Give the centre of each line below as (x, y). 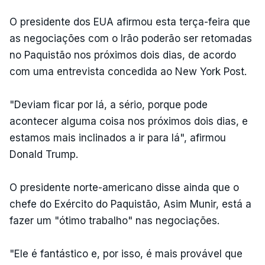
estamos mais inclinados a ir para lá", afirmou (118, 138)
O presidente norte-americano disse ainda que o (124, 188)
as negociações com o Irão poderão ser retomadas (131, 38)
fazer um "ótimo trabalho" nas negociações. (114, 221)
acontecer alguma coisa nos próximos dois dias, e (129, 121)
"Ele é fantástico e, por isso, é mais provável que (126, 254)
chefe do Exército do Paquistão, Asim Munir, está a (130, 204)
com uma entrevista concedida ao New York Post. (128, 72)
